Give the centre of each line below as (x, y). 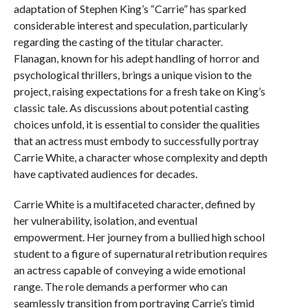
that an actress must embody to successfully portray (136, 141)
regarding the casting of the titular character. (118, 42)
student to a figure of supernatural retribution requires (140, 253)
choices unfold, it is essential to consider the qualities (136, 124)
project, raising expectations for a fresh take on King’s (139, 91)
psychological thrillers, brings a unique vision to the (132, 75)
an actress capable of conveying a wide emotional (129, 270)
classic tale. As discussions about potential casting (131, 108)
